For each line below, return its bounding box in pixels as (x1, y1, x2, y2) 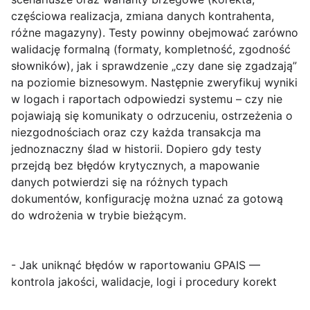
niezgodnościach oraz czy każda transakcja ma (11, 125, 261, 140)
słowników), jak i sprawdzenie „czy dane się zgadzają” (11, 59, 297, 73)
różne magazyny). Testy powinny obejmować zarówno (11, 26, 298, 40)
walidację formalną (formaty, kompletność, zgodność (11, 42, 291, 57)
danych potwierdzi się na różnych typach (11, 175, 228, 190)
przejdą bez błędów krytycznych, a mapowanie (11, 158, 259, 173)
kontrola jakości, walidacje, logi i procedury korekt (11, 275, 277, 289)
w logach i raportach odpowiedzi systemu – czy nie (11, 92, 282, 107)
